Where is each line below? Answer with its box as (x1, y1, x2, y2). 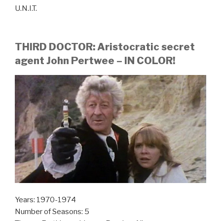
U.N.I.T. (15, 3, 37, 13)
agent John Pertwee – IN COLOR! (15, 55, 175, 67)
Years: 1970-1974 (15, 195, 76, 205)
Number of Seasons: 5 (15, 207, 89, 217)
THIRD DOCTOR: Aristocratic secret (15, 41, 195, 53)
